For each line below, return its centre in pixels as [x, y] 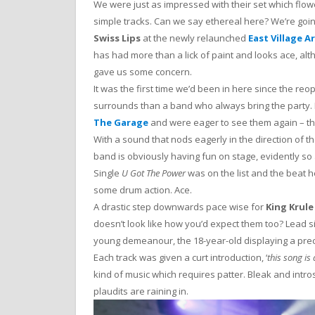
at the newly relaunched [194, 38]
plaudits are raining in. [141, 291]
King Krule [290, 206]
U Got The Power [154, 173]
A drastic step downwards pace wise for [180, 206]
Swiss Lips [117, 38]
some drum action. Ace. [143, 189]
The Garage [121, 122]
